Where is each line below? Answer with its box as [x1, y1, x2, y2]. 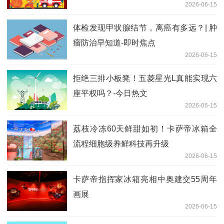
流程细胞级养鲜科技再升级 [73, 139, 169, 148]
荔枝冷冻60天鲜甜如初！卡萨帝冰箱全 [73, 124, 217, 133]
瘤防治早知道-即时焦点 [73, 38, 155, 47]
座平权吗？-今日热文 [73, 88, 147, 97]
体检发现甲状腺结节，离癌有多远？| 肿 [73, 23, 217, 32]
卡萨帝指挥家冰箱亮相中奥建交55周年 [73, 174, 217, 183]
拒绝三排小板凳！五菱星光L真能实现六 [73, 73, 217, 82]
